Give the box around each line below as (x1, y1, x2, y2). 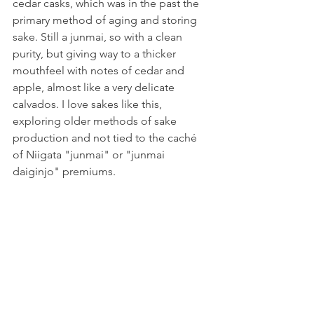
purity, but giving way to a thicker (13, 46, 179, 60)
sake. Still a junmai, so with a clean (13, 29, 185, 43)
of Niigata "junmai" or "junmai (13, 147, 168, 161)
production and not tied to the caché (13, 130, 200, 144)
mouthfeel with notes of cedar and (13, 63, 187, 77)
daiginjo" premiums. (13, 164, 116, 178)
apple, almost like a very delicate (13, 80, 177, 94)
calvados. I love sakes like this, (13, 97, 165, 111)
